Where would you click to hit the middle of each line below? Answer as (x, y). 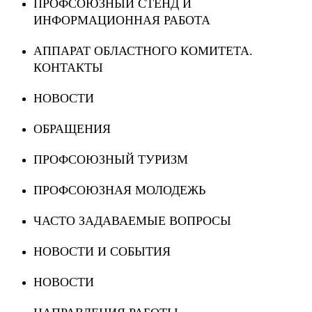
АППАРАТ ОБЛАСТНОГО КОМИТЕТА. (143, 51)
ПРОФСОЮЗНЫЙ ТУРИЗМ (111, 160)
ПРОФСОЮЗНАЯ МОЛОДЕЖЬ (119, 190)
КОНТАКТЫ (68, 68)
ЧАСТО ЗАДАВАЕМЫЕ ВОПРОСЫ (132, 221)
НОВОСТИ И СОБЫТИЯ (102, 252)
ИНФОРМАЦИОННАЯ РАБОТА (122, 21)
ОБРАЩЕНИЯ (72, 129)
